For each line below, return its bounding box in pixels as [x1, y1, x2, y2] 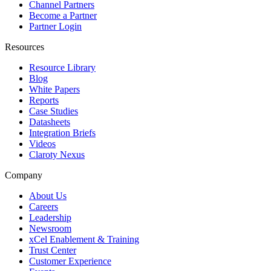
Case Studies [29, 105, 78, 116]
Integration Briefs [29, 127, 96, 138]
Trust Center [29, 244, 76, 255]
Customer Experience [29, 255, 111, 266]
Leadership [29, 212, 71, 223]
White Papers [29, 83, 80, 94]
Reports [29, 94, 59, 105]
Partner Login [29, 21, 82, 31]
